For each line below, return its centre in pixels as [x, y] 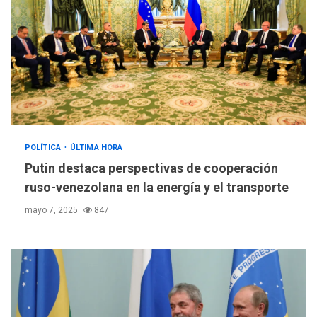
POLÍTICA [44, 148]
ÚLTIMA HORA [97, 148]
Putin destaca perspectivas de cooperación [151, 168]
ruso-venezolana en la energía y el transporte [157, 188]
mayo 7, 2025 [52, 211]
